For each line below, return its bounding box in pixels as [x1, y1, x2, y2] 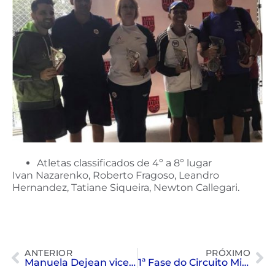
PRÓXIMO [205, 247, 250, 259]
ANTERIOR [25, 247, 72, 259]
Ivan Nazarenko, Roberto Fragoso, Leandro [12, 169, 219, 182]
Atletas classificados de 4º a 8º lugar [37, 157, 212, 169]
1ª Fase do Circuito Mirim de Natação [241, 257, 249, 269]
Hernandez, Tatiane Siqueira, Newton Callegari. [12, 182, 239, 194]
